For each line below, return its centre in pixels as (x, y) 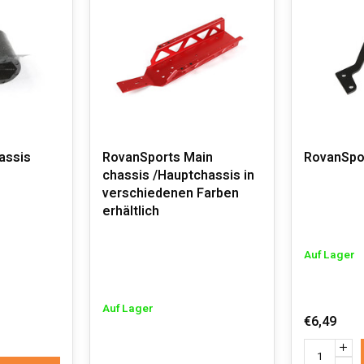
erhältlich (131, 211)
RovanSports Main (158, 158)
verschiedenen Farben (171, 193)
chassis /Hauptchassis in (178, 175)
